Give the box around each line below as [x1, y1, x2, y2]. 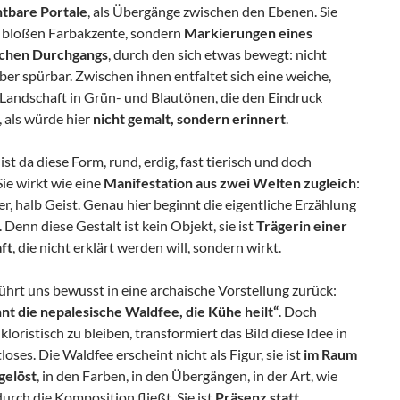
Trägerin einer [256, 216, 347, 234]
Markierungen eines [184, 23, 312, 41]
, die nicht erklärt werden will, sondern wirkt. [12, 237, 281, 255]
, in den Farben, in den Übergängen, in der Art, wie [37, 366, 337, 384]
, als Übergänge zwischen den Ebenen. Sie [87, 2, 337, 20]
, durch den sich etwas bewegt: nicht [108, 45, 327, 62]
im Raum [304, 345, 357, 362]
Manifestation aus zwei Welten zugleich [104, 173, 356, 191]
